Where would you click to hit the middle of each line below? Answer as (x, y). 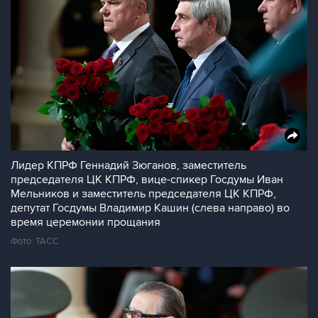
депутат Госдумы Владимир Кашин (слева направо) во (150, 208)
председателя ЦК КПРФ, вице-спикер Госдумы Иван (147, 180)
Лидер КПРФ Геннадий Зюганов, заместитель (128, 165)
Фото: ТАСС (35, 241)
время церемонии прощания (86, 222)
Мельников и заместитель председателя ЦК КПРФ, (143, 194)
